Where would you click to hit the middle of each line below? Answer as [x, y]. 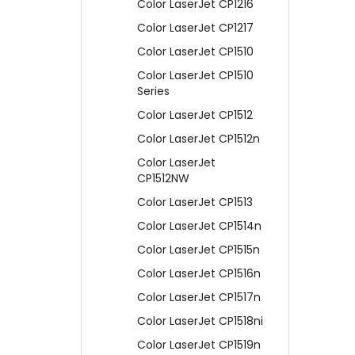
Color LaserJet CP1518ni [200, 321]
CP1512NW [163, 179]
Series [153, 92]
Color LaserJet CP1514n [199, 226]
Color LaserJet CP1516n [199, 274]
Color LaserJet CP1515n [198, 250]
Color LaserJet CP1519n [199, 345]
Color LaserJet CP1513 [195, 202]
